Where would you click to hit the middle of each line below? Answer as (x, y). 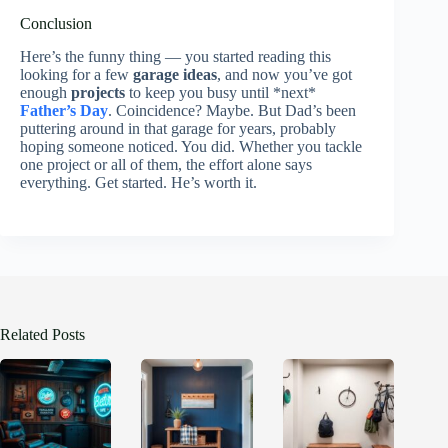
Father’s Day (64, 111)
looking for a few (76, 75)
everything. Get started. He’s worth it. (138, 183)
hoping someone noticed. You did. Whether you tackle (191, 147)
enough (45, 93)
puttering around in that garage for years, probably (178, 129)
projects (98, 93)
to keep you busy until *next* (220, 93)
